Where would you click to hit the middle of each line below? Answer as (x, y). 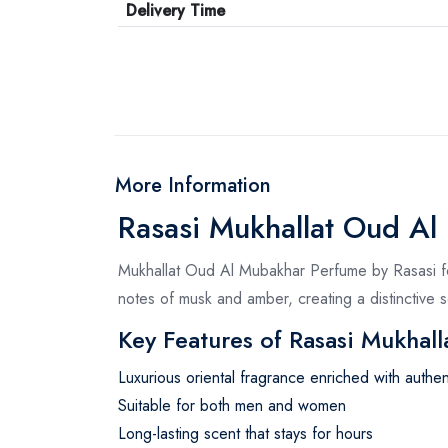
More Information (193, 185)
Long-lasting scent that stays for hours (245, 433)
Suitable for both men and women (232, 405)
